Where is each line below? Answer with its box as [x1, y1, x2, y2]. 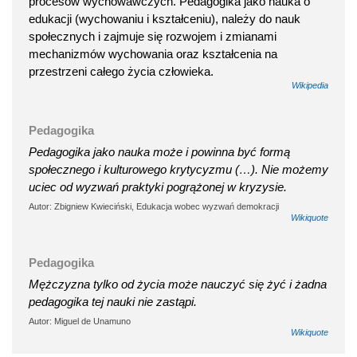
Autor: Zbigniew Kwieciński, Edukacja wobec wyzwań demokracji [29, 201, 279, 211]
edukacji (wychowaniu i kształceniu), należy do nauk [29, 11, 300, 25]
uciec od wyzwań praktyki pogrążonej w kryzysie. [29, 179, 287, 194]
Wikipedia [292, 80, 328, 90]
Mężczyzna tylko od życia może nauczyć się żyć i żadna [29, 277, 327, 291]
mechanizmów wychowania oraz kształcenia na [29, 46, 277, 61]
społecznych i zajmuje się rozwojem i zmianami [29, 29, 277, 43]
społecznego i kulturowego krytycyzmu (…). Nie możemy [29, 162, 328, 176]
